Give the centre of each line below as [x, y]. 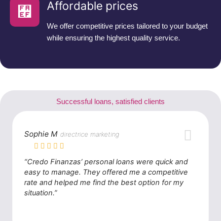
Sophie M [41, 134]
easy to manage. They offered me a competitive [106, 172]
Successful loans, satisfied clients [110, 102]
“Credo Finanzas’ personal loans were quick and [106, 162]
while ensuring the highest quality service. [113, 38]
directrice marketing [90, 134]
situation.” [41, 193]
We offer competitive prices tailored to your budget [127, 26]
